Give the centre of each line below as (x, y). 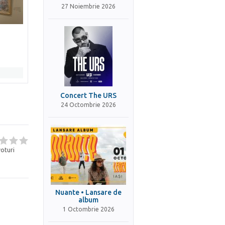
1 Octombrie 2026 (88, 209)
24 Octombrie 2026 (88, 105)
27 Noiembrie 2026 (88, 6)
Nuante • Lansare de (88, 192)
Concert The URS (88, 95)
